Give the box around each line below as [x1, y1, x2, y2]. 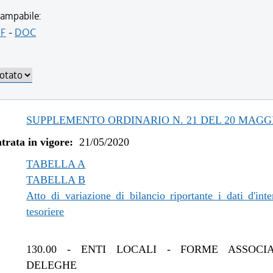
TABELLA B [26, 174, 86, 186]
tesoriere [26, 205, 65, 218]
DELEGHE [26, 259, 77, 271]
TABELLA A [26, 158, 86, 170]
